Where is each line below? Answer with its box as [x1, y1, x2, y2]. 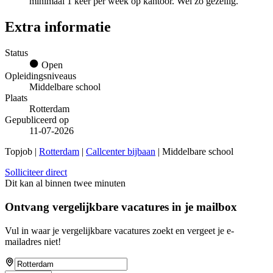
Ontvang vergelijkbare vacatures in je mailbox [5, 200, 237, 213]
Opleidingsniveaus [5, 71, 76, 82]
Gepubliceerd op [5, 115, 69, 126]
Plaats [5, 93, 27, 104]
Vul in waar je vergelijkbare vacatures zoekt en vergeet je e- [5, 225, 234, 236]
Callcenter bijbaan [86, 146, 155, 157]
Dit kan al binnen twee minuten [5, 178, 126, 189]
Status [5, 48, 28, 58]
